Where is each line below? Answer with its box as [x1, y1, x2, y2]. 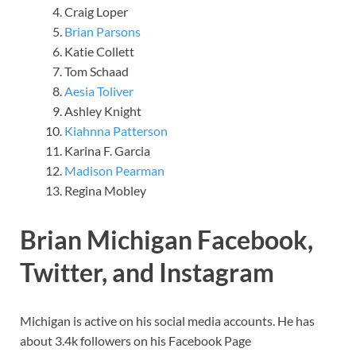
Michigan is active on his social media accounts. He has [20, 313, 315, 329]
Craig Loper [64, 3, 128, 19]
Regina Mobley [64, 182, 146, 198]
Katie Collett [64, 43, 134, 59]
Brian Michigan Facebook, [20, 223, 313, 255]
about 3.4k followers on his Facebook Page [20, 333, 251, 349]
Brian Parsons [64, 23, 141, 39]
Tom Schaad [64, 63, 129, 79]
